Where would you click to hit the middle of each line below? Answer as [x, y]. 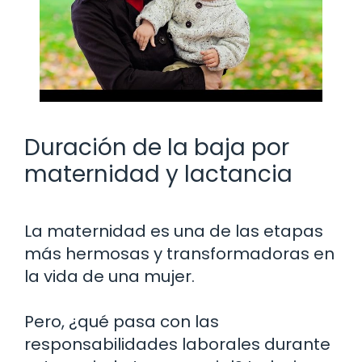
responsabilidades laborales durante [177, 344]
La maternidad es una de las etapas [174, 231]
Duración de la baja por [157, 147]
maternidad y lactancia [158, 174]
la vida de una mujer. [109, 276]
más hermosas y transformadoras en [179, 253]
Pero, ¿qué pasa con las [122, 321]
